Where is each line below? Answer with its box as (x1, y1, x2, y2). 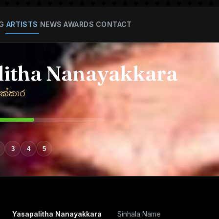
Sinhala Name (117, 210, 161, 218)
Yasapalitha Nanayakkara (12, 210, 102, 218)
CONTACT (95, 20, 132, 28)
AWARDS (64, 20, 94, 28)
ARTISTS (6, 20, 38, 28)
